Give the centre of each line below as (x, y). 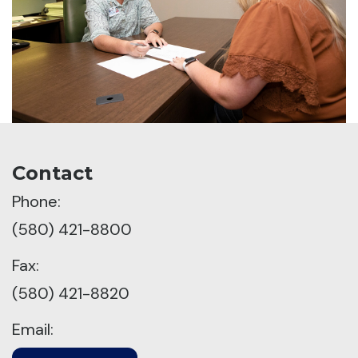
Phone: (36, 202)
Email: (33, 330)
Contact (52, 173)
